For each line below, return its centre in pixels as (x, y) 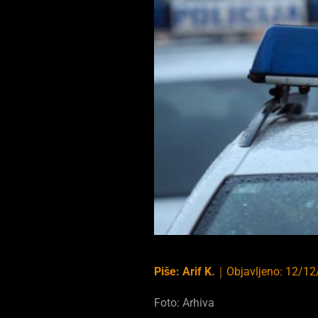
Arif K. (199, 271)
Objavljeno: (256, 271)
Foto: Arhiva (185, 302)
